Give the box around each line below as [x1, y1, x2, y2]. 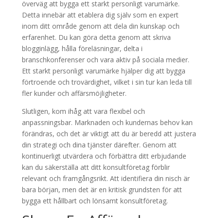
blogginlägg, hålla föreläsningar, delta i [21, 44, 143, 53]
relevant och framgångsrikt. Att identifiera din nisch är [21, 174, 190, 183]
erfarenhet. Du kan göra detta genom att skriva [21, 33, 171, 42]
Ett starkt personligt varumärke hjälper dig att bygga [21, 66, 185, 75]
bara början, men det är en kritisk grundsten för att [21, 185, 182, 194]
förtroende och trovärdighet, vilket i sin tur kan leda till [21, 77, 192, 87]
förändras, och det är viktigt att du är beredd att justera [21, 129, 196, 138]
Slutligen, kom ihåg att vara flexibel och [21, 107, 145, 116]
